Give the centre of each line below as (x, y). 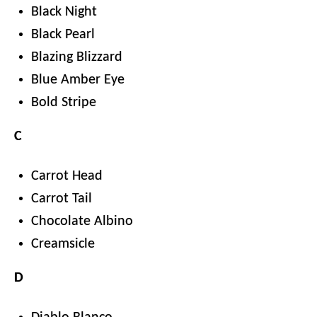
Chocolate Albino (82, 221)
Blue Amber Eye (78, 80)
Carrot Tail (62, 199)
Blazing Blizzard (77, 57)
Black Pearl (63, 35)
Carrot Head (67, 176)
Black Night (64, 12)
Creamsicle (63, 244)
